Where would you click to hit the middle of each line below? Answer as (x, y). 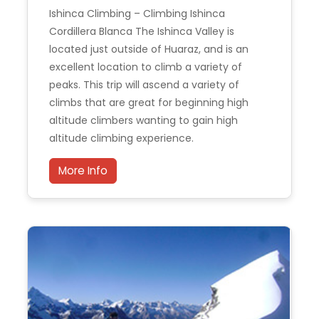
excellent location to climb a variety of (146, 67)
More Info (83, 170)
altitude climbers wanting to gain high (143, 120)
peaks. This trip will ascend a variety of (144, 84)
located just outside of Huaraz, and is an (149, 49)
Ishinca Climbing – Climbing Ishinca (137, 13)
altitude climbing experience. (121, 138)
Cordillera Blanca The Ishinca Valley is (142, 31)
